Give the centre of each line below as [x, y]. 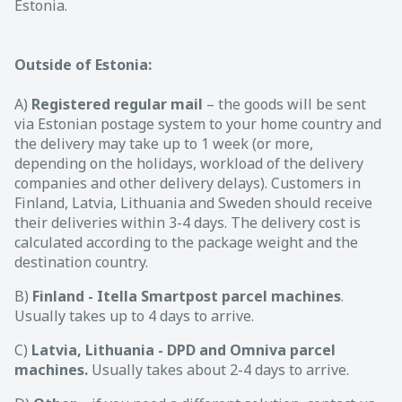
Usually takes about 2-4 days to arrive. [220, 369]
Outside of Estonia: [83, 64]
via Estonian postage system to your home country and [198, 123]
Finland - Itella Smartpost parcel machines [185, 296]
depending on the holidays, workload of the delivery [189, 163]
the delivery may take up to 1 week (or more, [164, 143]
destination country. [81, 262]
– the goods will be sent [286, 104]
